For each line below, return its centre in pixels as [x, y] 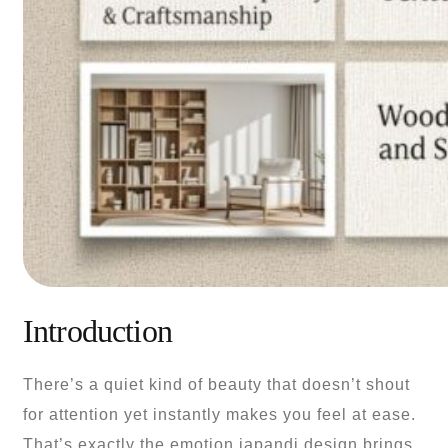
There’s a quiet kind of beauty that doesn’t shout [216, 385]
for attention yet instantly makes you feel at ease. [219, 415]
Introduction [97, 330]
